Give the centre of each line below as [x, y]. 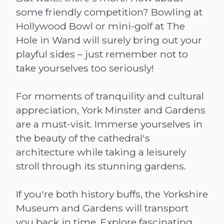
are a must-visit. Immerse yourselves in [109, 124]
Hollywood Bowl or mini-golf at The [100, 26]
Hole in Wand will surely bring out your [109, 40]
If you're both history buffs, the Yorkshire [112, 194]
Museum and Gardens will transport [102, 208]
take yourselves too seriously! [85, 68]
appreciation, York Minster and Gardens [111, 110]
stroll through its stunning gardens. [101, 166]
